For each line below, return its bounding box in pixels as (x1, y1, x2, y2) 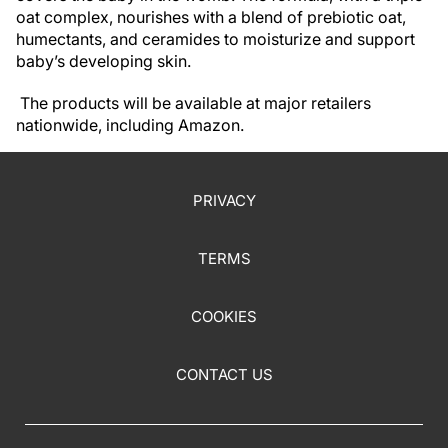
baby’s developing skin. (16, 51, 191, 71)
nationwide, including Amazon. (16, 115, 244, 135)
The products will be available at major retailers (16, 93, 371, 113)
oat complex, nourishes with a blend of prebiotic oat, (16, 7, 406, 27)
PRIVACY (192, 191, 256, 211)
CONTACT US (175, 365, 273, 385)
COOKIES (191, 307, 257, 327)
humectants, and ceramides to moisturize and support (16, 29, 415, 49)
